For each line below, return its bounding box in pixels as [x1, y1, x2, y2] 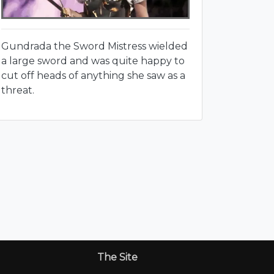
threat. [1, 84, 34, 97]
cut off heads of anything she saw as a [1, 70, 185, 82]
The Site [97, 251, 138, 264]
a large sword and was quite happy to [1, 55, 185, 67]
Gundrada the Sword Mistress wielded [1, 40, 188, 53]
